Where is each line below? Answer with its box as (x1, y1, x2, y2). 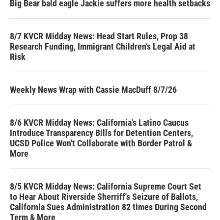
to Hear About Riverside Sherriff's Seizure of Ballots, (10, 191, 198, 202)
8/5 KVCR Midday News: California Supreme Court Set (10, 181, 201, 192)
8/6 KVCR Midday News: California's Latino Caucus (10, 117, 189, 128)
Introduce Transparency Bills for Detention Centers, (10, 127, 193, 138)
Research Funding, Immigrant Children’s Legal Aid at (10, 41, 195, 52)
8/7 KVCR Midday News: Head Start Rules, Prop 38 (10, 30, 188, 41)
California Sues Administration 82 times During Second (10, 201, 207, 212)
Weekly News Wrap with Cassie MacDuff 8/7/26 (10, 84, 177, 95)
